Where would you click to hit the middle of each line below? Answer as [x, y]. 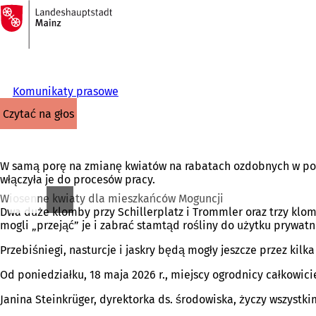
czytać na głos [42, 114]
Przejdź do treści [50, 24]
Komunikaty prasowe [65, 91]
